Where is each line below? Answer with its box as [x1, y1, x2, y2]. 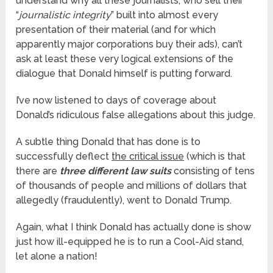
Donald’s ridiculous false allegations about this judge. [16, 109, 256, 121]
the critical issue [112, 151, 185, 163]
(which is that [184, 151, 246, 163]
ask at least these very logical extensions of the [16, 53, 234, 65]
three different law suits [60, 165, 172, 177]
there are [16, 165, 60, 177]
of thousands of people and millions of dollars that [16, 180, 247, 192]
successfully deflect [16, 151, 112, 163]
